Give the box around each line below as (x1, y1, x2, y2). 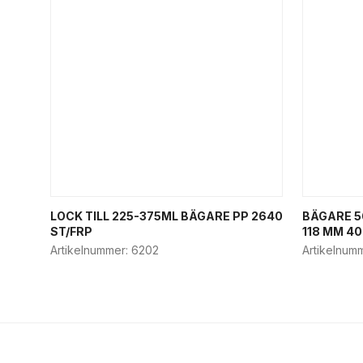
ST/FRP (50, 224, 92, 238)
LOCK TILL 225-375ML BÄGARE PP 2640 (50, 209, 283, 223)
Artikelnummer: (50, 243, 131, 257)
